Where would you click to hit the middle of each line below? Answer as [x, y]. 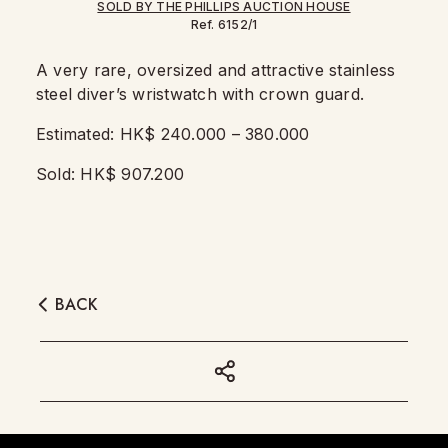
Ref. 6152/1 [224, 24]
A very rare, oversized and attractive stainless [216, 70]
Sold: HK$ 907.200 [113, 174]
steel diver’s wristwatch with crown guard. [203, 94]
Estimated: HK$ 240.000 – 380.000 [175, 134]
